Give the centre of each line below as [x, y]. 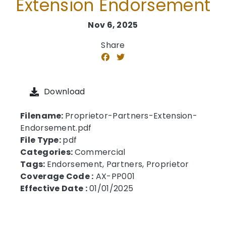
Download [65, 92]
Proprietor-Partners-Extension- [131, 116]
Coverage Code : [57, 176]
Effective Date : [54, 188]
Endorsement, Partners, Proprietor [118, 164]
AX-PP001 [114, 176]
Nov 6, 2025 [113, 25]
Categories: [47, 152]
